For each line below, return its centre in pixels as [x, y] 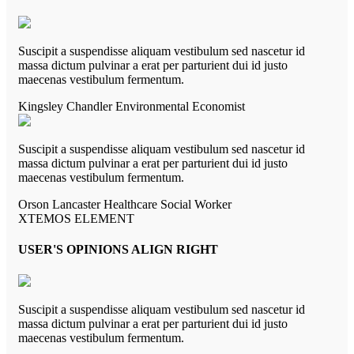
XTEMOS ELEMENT [76, 219]
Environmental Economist [180, 107]
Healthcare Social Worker [168, 205]
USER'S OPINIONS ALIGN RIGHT [118, 250]
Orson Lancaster [61, 205]
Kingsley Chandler [67, 107]
